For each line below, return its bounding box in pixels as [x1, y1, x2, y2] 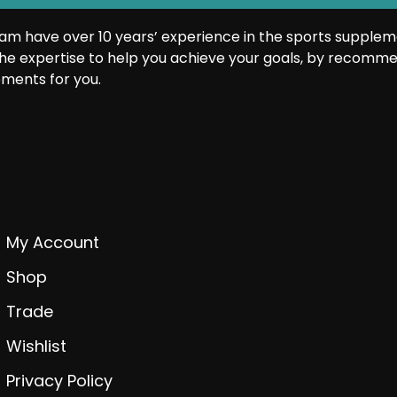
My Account [5, 230, 99, 253]
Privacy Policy [5, 369, 113, 392]
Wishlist [5, 334, 66, 357]
